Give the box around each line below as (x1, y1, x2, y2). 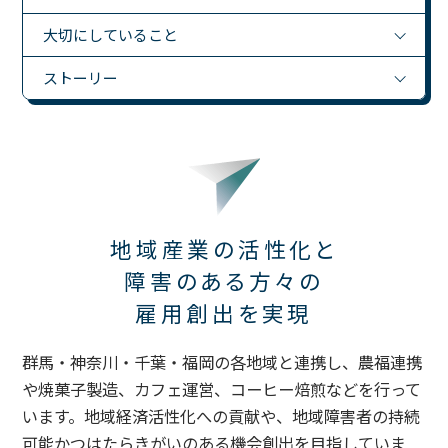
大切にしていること (43, 24, 179, 46)
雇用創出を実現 (135, 297, 313, 329)
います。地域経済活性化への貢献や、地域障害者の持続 (22, 404, 421, 429)
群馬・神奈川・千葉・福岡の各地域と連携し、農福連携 (22, 350, 423, 375)
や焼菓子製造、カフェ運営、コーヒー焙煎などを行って (22, 377, 422, 402)
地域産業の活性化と (110, 233, 338, 265)
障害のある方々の (124, 265, 324, 297)
